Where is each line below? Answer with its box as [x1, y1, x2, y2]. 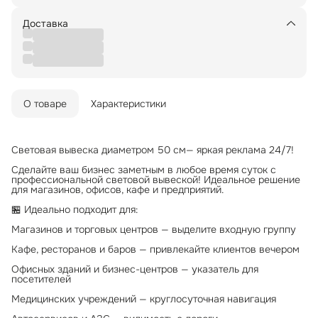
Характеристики [91, 97, 166, 110]
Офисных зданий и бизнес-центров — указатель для [11, 262, 258, 275]
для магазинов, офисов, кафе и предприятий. [11, 182, 224, 196]
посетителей [11, 272, 71, 285]
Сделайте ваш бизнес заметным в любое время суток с [11, 163, 276, 176]
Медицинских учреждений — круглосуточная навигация [11, 292, 276, 305]
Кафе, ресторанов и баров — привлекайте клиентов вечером [11, 242, 300, 256]
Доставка [23, 16, 68, 30]
